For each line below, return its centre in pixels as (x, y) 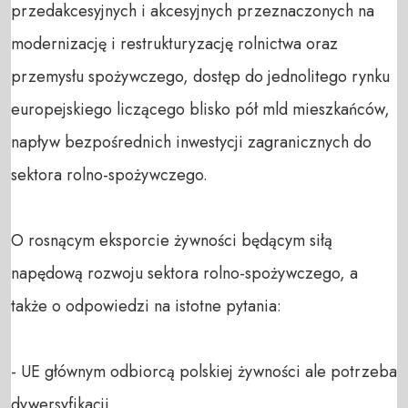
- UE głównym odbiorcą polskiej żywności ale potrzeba (204, 371)
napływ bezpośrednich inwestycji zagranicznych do (191, 142)
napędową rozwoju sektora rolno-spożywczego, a (184, 273)
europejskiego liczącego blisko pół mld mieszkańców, (200, 109)
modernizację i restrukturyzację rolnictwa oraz (174, 43)
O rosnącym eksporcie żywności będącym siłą (172, 240)
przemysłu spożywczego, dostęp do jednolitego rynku (200, 76)
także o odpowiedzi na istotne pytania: (146, 306)
